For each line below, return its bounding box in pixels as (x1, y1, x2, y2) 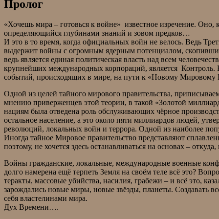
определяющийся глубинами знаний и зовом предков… (4, 29, 192, 38)
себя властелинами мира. (4, 194, 88, 203)
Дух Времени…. (4, 203, 59, 212)
